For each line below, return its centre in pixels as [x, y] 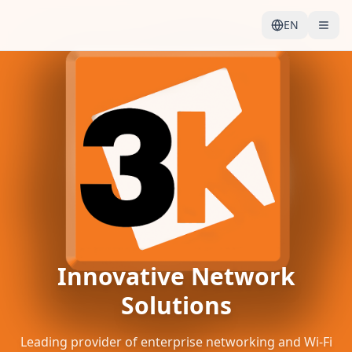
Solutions [176, 305]
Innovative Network [176, 276]
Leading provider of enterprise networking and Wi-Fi [176, 341]
